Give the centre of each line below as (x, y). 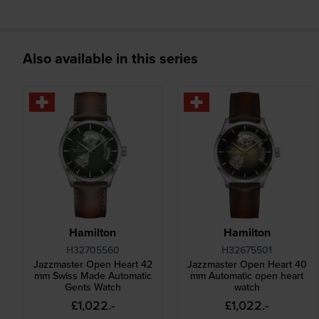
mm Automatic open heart (247, 276)
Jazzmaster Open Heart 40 (247, 265)
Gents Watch (93, 287)
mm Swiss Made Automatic (93, 276)
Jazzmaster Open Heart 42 (93, 265)
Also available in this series (110, 58)
